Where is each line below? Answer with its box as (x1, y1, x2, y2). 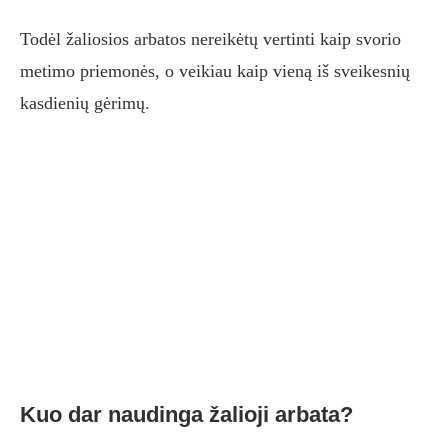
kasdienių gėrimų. (20, 93, 150, 114)
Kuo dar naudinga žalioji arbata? (20, 402, 353, 428)
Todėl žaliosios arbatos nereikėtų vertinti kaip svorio (20, 29, 401, 50)
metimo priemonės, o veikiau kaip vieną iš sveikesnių (20, 61, 410, 82)
